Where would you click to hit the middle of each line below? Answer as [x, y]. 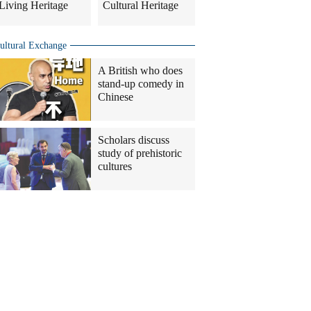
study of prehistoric [140, 153]
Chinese [116, 97]
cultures [115, 166]
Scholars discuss [134, 140]
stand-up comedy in [141, 84]
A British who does [140, 70]
